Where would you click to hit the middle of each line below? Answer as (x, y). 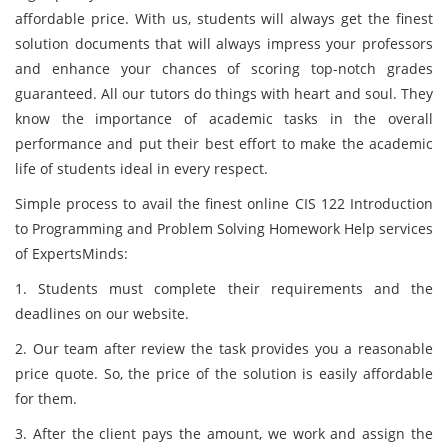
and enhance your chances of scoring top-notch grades (224, 68)
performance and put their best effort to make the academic (224, 143)
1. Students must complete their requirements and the (224, 288)
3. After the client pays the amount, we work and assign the (224, 433)
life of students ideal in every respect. (143, 168)
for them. (46, 398)
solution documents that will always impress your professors (224, 43)
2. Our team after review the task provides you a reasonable (224, 348)
